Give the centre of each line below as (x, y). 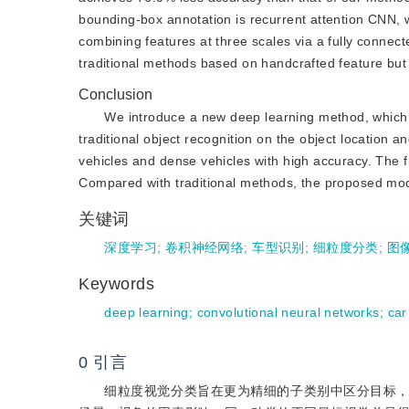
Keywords (120, 284)
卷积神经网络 (204, 247)
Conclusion (116, 94)
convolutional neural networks (288, 312)
